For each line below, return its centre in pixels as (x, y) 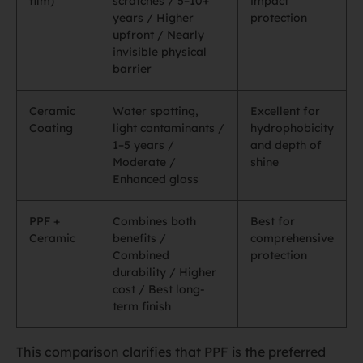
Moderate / (144, 162)
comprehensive (292, 238)
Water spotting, (156, 111)
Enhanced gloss (156, 179)
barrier (132, 69)
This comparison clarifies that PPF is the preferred (171, 352)
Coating (51, 128)
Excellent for (285, 111)
